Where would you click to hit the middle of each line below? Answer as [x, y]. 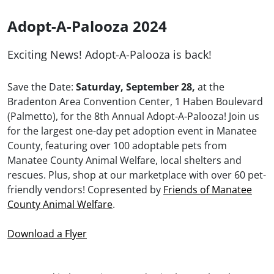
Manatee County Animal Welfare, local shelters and [124, 161]
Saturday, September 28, [137, 87]
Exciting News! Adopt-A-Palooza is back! [109, 55]
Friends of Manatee [208, 190]
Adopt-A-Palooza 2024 [87, 26]
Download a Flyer [47, 234]
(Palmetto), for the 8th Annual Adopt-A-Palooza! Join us [133, 117]
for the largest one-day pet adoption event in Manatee [132, 131]
